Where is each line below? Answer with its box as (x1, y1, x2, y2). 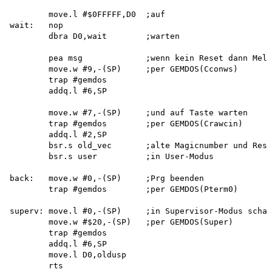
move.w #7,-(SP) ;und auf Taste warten (10, 107, 248, 117)
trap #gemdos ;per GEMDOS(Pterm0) (10, 184, 238, 194)
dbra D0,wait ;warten (10, 31, 180, 41)
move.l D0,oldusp (10, 250, 126, 259)
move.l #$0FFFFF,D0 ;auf (10, 9, 170, 19)
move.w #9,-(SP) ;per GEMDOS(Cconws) (10, 64, 243, 73)
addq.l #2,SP (10, 129, 107, 139)
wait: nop (10, 20, 63, 30)
